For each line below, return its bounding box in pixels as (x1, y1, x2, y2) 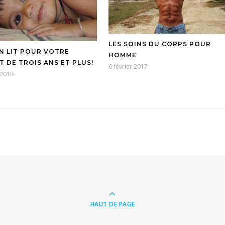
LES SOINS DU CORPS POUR (108, 40, 211, 48)
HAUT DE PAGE (90, 199, 135, 208)
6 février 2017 (108, 62, 148, 71)
